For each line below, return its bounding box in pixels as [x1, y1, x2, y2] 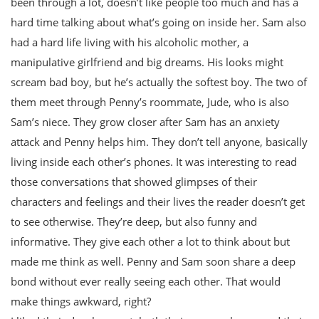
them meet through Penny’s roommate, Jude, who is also [11, 95, 289, 110]
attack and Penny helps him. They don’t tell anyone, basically [11, 135, 308, 150]
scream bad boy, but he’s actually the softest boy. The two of [11, 75, 307, 90]
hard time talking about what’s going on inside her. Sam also [11, 15, 306, 30]
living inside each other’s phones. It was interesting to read [11, 155, 297, 169]
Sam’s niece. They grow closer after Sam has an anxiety [11, 115, 280, 130]
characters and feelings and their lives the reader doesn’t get [11, 194, 305, 209]
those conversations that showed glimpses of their [11, 174, 257, 189]
